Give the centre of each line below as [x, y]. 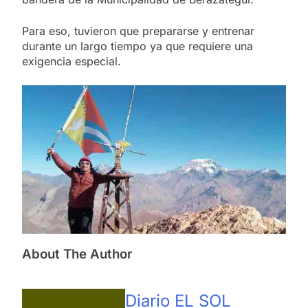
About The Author [77, 254]
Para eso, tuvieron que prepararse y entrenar [138, 31]
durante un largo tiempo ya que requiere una [137, 46]
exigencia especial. [71, 61]
